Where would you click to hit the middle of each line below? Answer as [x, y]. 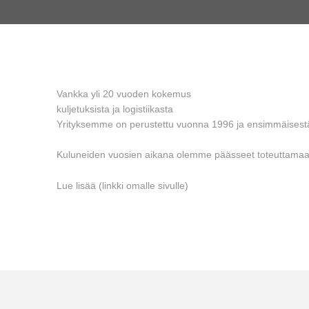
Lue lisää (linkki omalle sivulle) [122, 185]
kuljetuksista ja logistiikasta [115, 109]
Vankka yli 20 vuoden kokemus [124, 94]
